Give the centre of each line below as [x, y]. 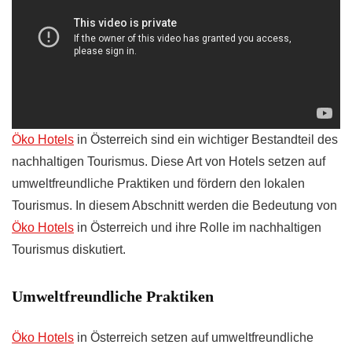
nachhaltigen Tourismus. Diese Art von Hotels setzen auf [169, 162]
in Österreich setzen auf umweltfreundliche [194, 338]
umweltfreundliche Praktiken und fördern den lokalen [158, 184]
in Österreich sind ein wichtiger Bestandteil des [206, 140]
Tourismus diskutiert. [69, 250]
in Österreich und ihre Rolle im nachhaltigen [198, 228]
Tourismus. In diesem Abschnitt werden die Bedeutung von [174, 206]
